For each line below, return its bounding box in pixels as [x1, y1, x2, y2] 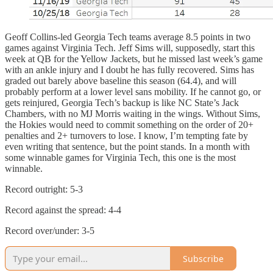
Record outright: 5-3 [5, 184, 83, 195]
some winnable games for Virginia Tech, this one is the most [5, 152, 236, 163]
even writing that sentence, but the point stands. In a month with [5, 141, 250, 152]
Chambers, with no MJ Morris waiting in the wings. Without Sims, [5, 108, 260, 119]
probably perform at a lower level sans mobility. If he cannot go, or [5, 87, 261, 97]
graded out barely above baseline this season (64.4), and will [5, 76, 236, 87]
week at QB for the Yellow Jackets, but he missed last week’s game [5, 54, 263, 65]
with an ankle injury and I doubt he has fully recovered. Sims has [5, 65, 254, 76]
